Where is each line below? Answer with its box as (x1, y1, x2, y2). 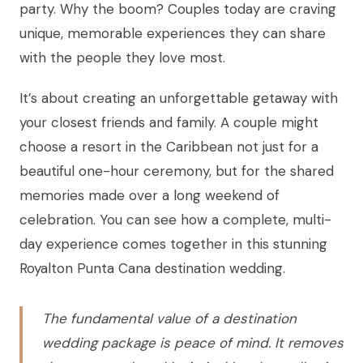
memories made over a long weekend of (19, 186, 280, 205)
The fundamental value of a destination (42, 310, 297, 328)
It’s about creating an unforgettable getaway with (19, 89, 338, 108)
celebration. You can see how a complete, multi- (19, 211, 331, 229)
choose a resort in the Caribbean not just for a (19, 138, 318, 156)
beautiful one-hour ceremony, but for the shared (19, 162, 334, 181)
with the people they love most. (19, 49, 225, 67)
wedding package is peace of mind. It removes (42, 334, 344, 352)
